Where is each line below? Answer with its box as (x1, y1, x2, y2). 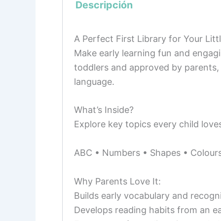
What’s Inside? (74, 105, 134, 115)
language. (74, 76, 115, 87)
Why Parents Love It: (74, 176, 161, 186)
